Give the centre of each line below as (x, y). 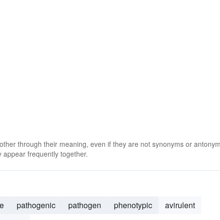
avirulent (180, 205)
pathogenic (36, 205)
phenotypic (133, 205)
